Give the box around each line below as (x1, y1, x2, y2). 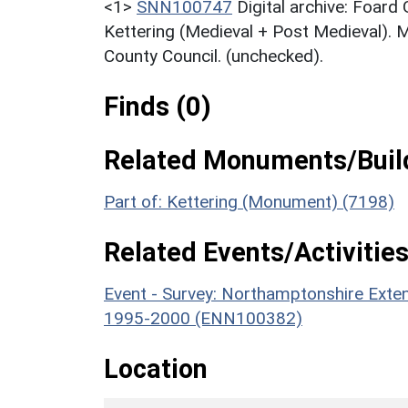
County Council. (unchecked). (104, 45, 323, 66)
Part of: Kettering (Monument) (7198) (104, 190, 394, 212)
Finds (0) (104, 90, 211, 122)
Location (104, 352, 208, 384)
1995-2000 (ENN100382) (104, 307, 302, 329)
